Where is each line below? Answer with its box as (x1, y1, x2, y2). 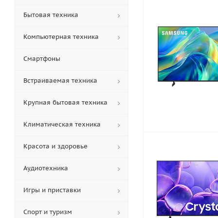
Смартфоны (23, 54, 60, 63)
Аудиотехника (23, 164, 68, 172)
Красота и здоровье (23, 142, 88, 150)
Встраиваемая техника (23, 76, 97, 85)
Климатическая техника (23, 120, 101, 128)
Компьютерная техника (23, 33, 99, 41)
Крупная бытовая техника (23, 98, 108, 107)
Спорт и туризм (23, 208, 72, 216)
